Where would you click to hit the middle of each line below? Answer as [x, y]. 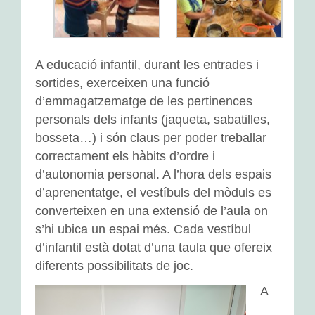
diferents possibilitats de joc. [114, 266]
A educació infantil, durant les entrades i [147, 65]
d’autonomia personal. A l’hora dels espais [153, 174]
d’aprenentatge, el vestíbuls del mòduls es [153, 193]
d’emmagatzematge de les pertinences [144, 101]
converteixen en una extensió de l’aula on [152, 211]
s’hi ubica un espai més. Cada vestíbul [143, 229]
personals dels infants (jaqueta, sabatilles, [153, 120]
